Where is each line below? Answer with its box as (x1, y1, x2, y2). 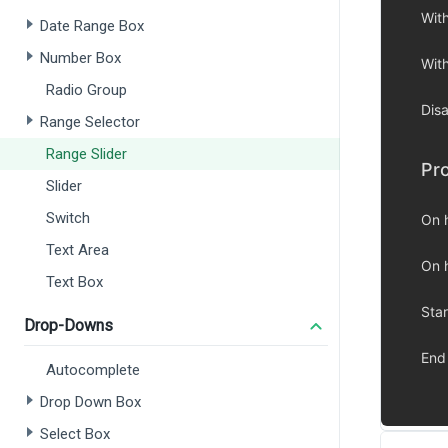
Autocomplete (46, 361, 140, 379)
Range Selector (40, 113, 140, 131)
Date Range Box (40, 17, 144, 35)
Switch (46, 209, 90, 227)
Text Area (46, 241, 109, 259)
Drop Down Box (40, 393, 141, 411)
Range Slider (46, 145, 127, 163)
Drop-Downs (24, 316, 113, 335)
